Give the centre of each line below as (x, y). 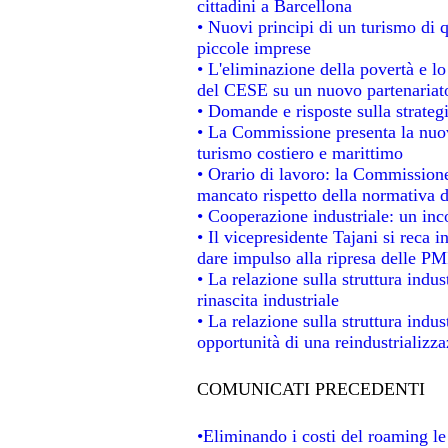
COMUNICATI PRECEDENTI (310, 388)
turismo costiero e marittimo (299, 152)
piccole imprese (253, 47)
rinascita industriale (267, 299)
